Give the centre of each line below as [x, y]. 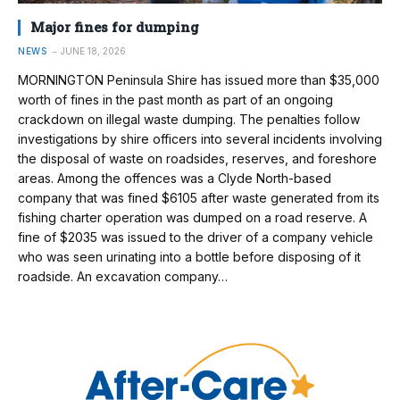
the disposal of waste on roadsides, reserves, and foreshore [197, 159]
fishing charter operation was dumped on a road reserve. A [192, 218]
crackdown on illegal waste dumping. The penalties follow [189, 120]
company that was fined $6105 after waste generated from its [199, 198]
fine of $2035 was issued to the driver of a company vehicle [196, 237]
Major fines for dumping [115, 27]
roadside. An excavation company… [123, 277]
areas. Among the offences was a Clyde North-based [175, 179]
